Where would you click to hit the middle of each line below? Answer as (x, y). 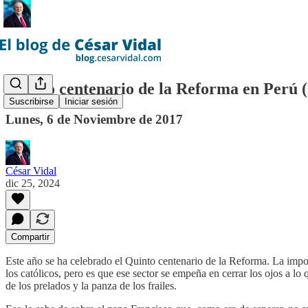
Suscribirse (31, 102)
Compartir (30, 236)
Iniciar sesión (91, 102)
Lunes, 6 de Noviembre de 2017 (94, 119)
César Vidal (31, 170)
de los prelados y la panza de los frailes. (91, 285)
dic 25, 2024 (33, 183)
